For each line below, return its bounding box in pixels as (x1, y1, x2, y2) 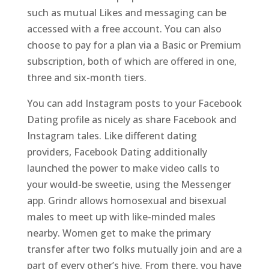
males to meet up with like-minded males (26, 210, 216, 223)
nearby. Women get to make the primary (26, 226, 211, 240)
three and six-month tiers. (26, 71, 147, 84)
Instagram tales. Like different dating (26, 129, 197, 142)
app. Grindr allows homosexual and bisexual (26, 194, 226, 207)
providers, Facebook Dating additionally (26, 145, 207, 159)
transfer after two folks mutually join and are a (26, 243, 242, 256)
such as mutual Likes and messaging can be (26, 6, 226, 19)
